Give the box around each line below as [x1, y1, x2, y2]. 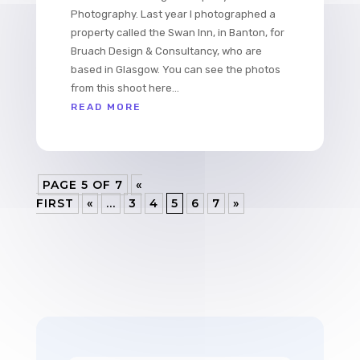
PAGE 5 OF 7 [42, 177, 123, 192]
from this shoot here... [70, 81, 179, 94]
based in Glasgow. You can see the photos [70, 63, 280, 76]
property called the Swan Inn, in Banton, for [70, 26, 284, 39]
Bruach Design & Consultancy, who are [70, 44, 262, 57]
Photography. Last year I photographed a [70, 7, 276, 20]
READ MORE [70, 100, 141, 112]
